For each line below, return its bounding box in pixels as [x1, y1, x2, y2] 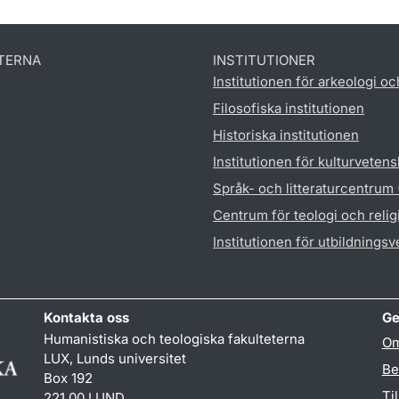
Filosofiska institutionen [213, 100, 364, 117]
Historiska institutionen [213, 126, 359, 143]
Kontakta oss [44, 309, 130, 326]
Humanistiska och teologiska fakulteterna [44, 330, 305, 347]
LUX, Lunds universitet [44, 350, 187, 367]
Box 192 [44, 370, 94, 387]
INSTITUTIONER [213, 52, 315, 69]
